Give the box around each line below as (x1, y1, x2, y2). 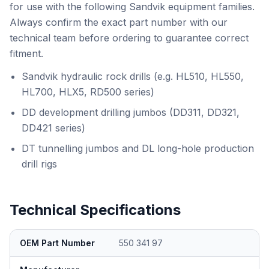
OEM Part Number (20, 238, 95, 248)
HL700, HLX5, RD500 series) (22, 86, 154, 98)
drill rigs (22, 158, 57, 170)
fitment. (10, 47, 43, 59)
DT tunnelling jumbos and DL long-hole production (22, 142, 254, 154)
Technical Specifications (10, 201, 181, 219)
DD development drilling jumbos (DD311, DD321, (22, 106, 240, 118)
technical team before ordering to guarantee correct (10, 32, 249, 44)
